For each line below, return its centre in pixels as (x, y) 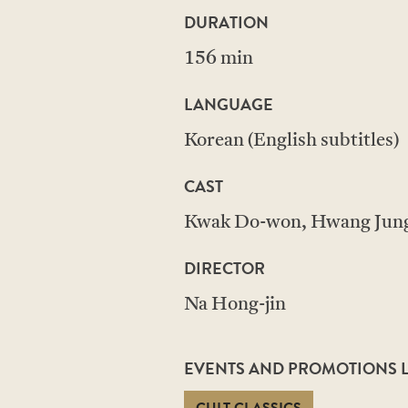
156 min (219, 59)
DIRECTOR (224, 268)
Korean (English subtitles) (291, 141)
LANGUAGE (229, 104)
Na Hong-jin (235, 305)
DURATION (226, 22)
